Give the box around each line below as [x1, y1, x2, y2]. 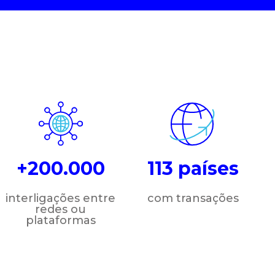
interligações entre [6, 191, 116, 205]
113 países [147, 157, 239, 180]
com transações [147, 191, 239, 205]
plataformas [25, 213, 96, 227]
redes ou [35, 202, 87, 216]
